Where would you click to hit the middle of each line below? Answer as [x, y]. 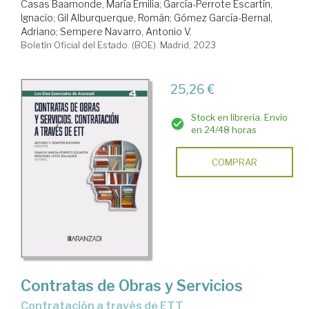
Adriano [38, 31]
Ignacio [37, 17]
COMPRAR [234, 162]
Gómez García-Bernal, [223, 17]
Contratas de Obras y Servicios [132, 286]
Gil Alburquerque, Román [113, 17]
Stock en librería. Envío [239, 117]
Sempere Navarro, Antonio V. [126, 31]
